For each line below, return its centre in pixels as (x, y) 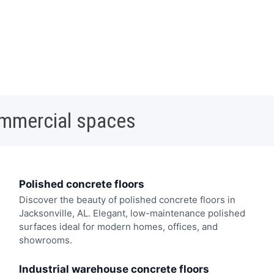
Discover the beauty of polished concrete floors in (127, 200)
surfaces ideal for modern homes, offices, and (118, 227)
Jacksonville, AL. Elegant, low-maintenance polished (132, 213)
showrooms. (45, 240)
